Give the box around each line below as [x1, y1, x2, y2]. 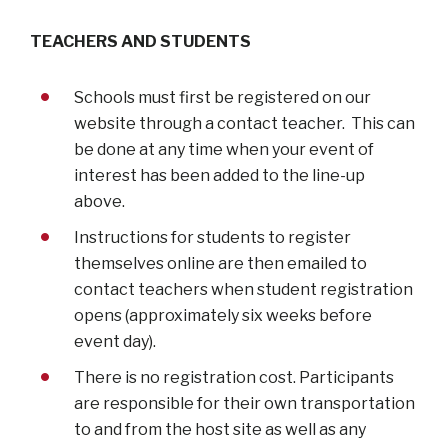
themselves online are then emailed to [74, 253, 367, 273]
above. [74, 191, 125, 211]
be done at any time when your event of [74, 139, 374, 159]
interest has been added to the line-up [74, 165, 365, 185]
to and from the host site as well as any [74, 419, 366, 439]
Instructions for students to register [74, 227, 351, 247]
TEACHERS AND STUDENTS [30, 31, 251, 51]
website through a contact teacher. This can [74, 113, 415, 133]
